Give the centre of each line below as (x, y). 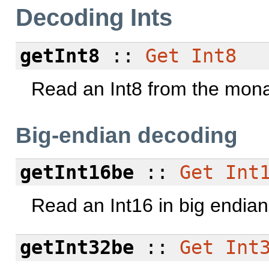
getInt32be (77, 248)
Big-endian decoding (127, 136)
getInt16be (77, 172)
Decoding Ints (94, 18)
